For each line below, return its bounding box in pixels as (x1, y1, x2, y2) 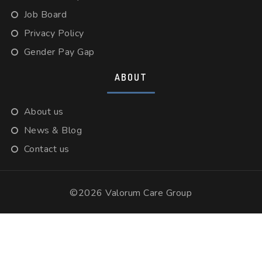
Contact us (23, 143, 70, 156)
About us (23, 105, 64, 118)
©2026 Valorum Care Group (70, 187, 192, 199)
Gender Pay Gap (23, 46, 95, 58)
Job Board (23, 8, 67, 21)
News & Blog (23, 124, 82, 137)
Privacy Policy (23, 27, 84, 40)
